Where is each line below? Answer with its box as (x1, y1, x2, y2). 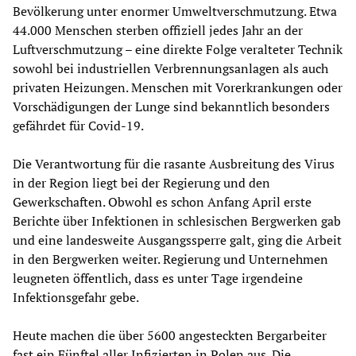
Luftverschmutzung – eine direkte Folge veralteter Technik (13, 40, 342, 58)
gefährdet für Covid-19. (13, 116, 144, 134)
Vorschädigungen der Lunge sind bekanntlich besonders (13, 97, 330, 115)
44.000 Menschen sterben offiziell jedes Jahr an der (13, 21, 303, 39)
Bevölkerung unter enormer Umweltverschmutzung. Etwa (13, 2, 337, 20)
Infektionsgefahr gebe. (13, 288, 139, 306)
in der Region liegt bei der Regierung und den (13, 173, 270, 192)
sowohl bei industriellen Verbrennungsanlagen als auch (13, 59, 328, 77)
